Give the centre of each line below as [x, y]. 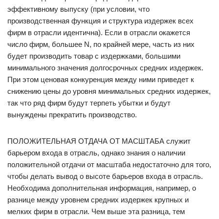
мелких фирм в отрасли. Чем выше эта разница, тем [96, 211]
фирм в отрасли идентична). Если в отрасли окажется [99, 33]
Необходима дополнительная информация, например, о [102, 188]
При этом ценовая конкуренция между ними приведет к [101, 79]
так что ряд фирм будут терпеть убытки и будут [89, 103]
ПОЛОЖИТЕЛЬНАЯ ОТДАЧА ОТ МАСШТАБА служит [99, 141]
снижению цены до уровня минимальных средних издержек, [109, 91]
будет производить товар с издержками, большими [94, 56]
